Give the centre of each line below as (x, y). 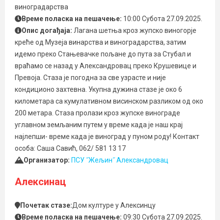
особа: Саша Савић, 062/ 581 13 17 (70, 148)
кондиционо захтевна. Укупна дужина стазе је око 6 (98, 89)
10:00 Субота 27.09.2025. (163, 19)
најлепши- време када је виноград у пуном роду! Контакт (107, 137)
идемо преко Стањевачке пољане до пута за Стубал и (103, 54)
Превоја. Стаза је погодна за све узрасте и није (90, 78)
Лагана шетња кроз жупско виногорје (135, 30)
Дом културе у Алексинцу (114, 205)
